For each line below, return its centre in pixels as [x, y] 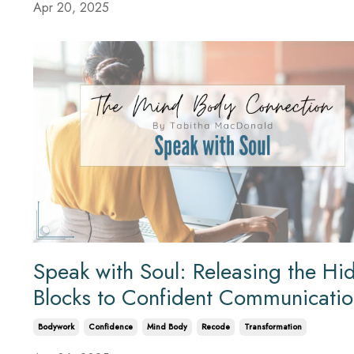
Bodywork [56, 327]
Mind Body [167, 327]
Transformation [273, 327]
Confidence [111, 327]
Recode [216, 327]
